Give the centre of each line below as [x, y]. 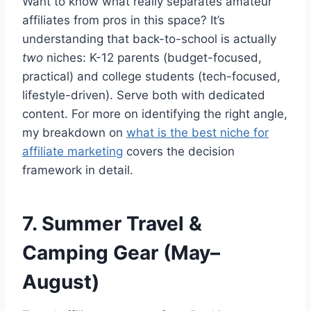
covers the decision [179, 151]
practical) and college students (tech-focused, [151, 76]
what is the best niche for [197, 132]
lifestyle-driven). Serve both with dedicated [144, 95]
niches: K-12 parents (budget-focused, [152, 57]
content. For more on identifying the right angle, [155, 114]
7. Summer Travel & [112, 223]
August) [61, 281]
